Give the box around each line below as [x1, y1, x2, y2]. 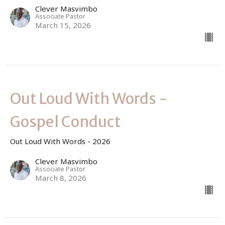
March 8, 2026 [35, 172, 86, 183]
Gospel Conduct [10, 111, 121, 131]
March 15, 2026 [35, 20, 91, 30]
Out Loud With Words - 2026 [10, 136, 110, 146]
